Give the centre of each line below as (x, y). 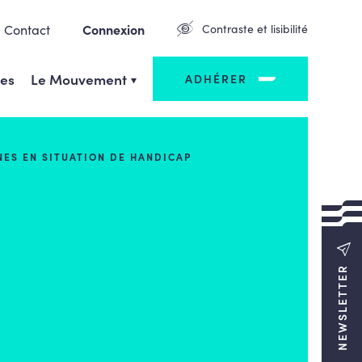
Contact (27, 29)
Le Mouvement (78, 78)
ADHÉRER (216, 78)
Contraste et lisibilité (255, 28)
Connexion (113, 29)
